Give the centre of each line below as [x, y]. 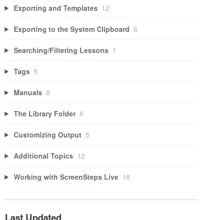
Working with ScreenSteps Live [66, 177]
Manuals [28, 92]
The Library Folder [45, 113]
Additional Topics [44, 155]
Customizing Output [48, 134]
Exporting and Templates [56, 8]
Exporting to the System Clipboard [72, 29]
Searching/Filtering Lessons [61, 50]
